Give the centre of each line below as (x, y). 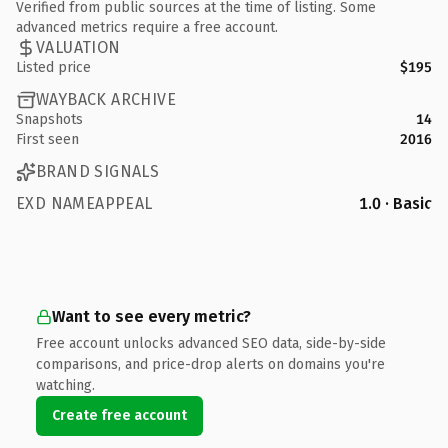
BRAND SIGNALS (98, 171)
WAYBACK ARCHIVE (106, 99)
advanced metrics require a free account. (147, 27)
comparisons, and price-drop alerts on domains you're (210, 364)
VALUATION (78, 47)
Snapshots (49, 119)
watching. (65, 385)
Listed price (53, 67)
